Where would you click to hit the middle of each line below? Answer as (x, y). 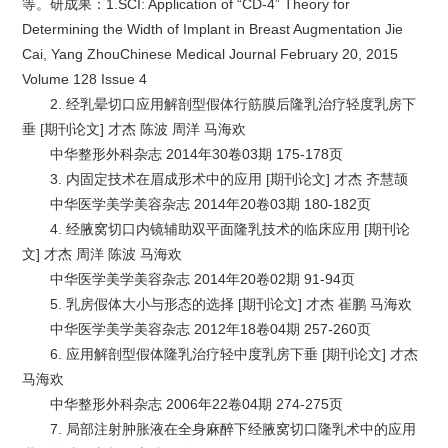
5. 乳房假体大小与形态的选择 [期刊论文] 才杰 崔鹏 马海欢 (231, 304)
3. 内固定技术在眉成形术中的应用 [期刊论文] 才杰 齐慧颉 (229, 179)
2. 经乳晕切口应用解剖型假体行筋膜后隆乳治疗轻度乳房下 (233, 104)
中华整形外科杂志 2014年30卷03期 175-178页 (197, 154)
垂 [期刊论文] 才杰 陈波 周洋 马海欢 (134, 129)
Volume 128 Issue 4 (85, 79)
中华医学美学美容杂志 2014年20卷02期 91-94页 (203, 279)
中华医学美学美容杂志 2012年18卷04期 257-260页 (211, 329)
